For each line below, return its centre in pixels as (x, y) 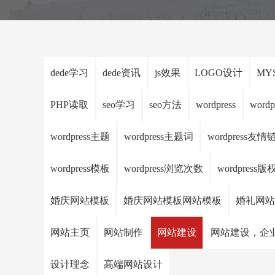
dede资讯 (122, 73)
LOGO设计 (219, 73)
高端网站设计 (133, 264)
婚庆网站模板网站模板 (172, 200)
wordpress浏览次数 (164, 168)
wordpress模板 (80, 168)
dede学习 (69, 73)
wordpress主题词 (159, 137)
